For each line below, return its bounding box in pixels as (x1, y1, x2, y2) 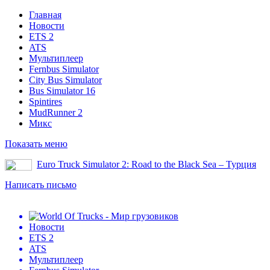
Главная (29, 10, 61, 20)
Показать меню (5, 139, 67, 149)
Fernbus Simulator (29, 64, 99, 74)
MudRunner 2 (29, 107, 83, 118)
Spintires (29, 96, 62, 107)
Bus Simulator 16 (29, 86, 95, 96)
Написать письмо (5, 180, 77, 190)
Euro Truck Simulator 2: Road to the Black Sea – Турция (37, 159, 256, 169)
